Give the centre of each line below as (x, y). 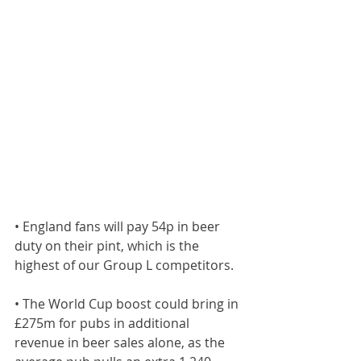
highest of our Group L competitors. (124, 265)
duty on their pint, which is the (108, 246)
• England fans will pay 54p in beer (119, 226)
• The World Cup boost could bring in (128, 304)
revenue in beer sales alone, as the (121, 342)
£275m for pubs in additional (104, 323)
